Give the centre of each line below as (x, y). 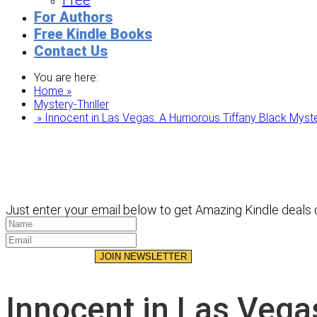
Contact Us (71, 51)
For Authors (73, 17)
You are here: (66, 77)
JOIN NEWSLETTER (144, 256)
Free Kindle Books (93, 34)
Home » (53, 91)
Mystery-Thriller (71, 104)
